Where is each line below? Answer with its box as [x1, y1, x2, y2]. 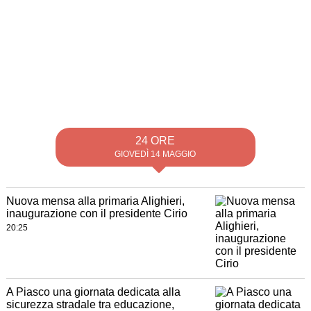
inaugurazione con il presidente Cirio [6, 208, 187, 219]
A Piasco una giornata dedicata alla [6, 286, 180, 298]
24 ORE [135, 135, 176, 146]
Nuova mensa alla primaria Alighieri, [6, 195, 185, 207]
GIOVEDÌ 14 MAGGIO [115, 149, 196, 159]
